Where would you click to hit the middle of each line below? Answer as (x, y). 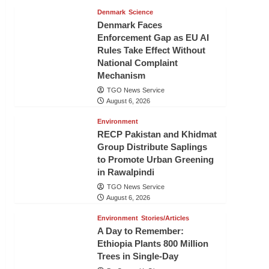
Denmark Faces (129, 25)
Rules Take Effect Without (151, 50)
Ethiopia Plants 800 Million (153, 243)
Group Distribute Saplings (152, 147)
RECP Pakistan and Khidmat (157, 134)
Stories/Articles (165, 218)
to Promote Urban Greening (155, 159)
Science (141, 12)
